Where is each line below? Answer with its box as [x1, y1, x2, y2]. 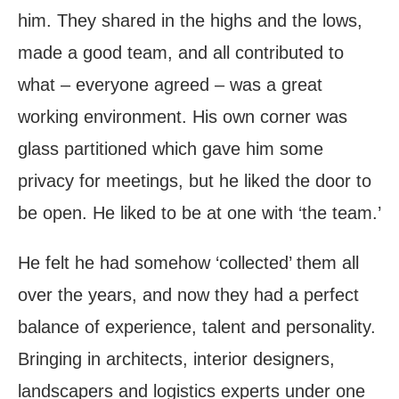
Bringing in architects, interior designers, [18, 349, 335, 370]
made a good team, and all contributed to [18, 43, 344, 63]
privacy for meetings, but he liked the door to [18, 171, 371, 191]
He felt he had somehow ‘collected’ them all [18, 253, 359, 273]
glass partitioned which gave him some [18, 139, 323, 159]
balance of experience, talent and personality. [18, 317, 381, 338]
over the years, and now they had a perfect [18, 285, 359, 305]
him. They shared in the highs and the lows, [18, 11, 362, 31]
